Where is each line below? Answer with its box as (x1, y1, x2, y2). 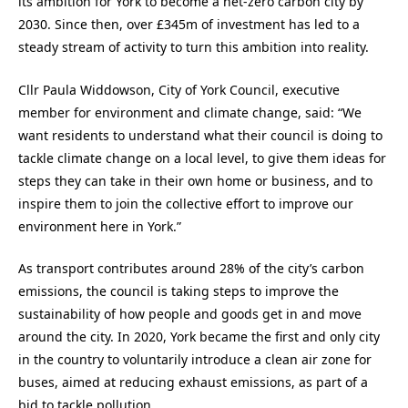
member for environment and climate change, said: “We (18, 103, 362, 121)
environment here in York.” (18, 217, 181, 235)
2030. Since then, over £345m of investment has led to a (18, 15, 360, 34)
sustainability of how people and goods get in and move (18, 305, 362, 323)
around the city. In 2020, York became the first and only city (18, 328, 380, 346)
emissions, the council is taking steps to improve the (18, 282, 339, 301)
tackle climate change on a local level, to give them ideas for (18, 148, 386, 167)
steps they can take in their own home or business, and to (18, 171, 372, 189)
